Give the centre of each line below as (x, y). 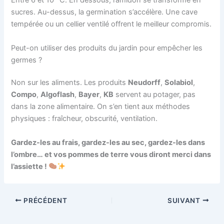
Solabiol (179, 83)
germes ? (27, 60)
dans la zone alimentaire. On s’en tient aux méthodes (101, 107)
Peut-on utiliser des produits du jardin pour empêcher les (107, 48)
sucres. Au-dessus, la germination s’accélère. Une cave (104, 12)
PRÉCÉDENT (44, 200)
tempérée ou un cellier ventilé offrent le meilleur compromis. (111, 24)
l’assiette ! (30, 166)
